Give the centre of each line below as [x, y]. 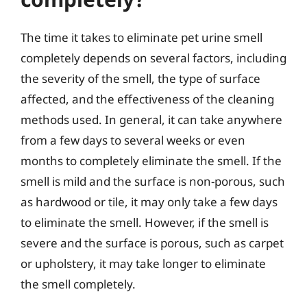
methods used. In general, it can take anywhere [151, 120]
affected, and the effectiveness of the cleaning [147, 99]
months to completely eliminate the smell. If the [151, 161]
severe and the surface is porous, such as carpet [152, 243]
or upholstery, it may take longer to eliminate [143, 263]
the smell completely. [78, 284]
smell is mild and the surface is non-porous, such [153, 181]
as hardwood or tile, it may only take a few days [149, 202]
